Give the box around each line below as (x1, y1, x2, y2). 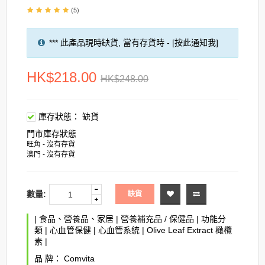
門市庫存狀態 (27, 129, 76, 138)
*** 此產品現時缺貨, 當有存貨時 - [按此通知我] (49, 38, 218, 47)
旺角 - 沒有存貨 (27, 140, 75, 148)
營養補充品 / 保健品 (121, 214, 194, 224)
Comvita (64, 254, 95, 263)
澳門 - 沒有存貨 (27, 150, 75, 159)
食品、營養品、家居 (39, 214, 114, 224)
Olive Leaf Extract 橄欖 (147, 225, 232, 235)
